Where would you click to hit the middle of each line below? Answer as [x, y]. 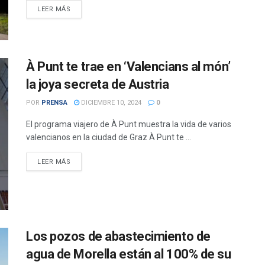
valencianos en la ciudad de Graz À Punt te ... [109, 137]
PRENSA [54, 102]
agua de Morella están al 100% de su [129, 254]
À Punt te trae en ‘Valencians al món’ [128, 66]
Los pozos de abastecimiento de [118, 237]
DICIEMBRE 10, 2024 [110, 102]
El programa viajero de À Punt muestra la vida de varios [129, 124]
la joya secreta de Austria [98, 84]
